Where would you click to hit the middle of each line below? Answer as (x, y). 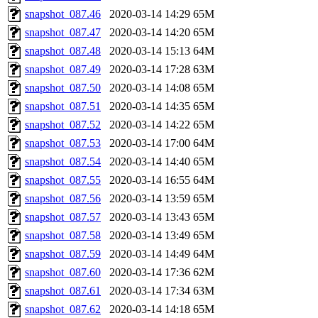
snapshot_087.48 (63, 50)
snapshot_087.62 (63, 309)
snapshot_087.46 (63, 13)
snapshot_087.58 (63, 235)
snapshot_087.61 (63, 290)
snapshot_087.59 (63, 253)
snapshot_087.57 (63, 216)
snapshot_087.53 (63, 143)
